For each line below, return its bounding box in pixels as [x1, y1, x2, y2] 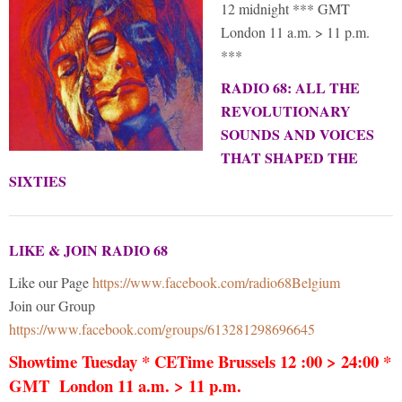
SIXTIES [9, 170, 66, 191]
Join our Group [9, 296, 95, 315]
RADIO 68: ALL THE [221, 77, 360, 98]
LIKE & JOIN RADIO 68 [9, 240, 168, 260]
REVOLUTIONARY [221, 100, 351, 121]
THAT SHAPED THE [221, 147, 358, 168]
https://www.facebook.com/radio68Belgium [92, 273, 340, 292]
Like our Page [9, 273, 92, 292]
